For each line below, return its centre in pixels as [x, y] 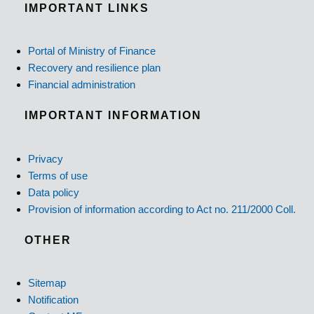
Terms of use [58, 175]
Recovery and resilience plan [94, 68]
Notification [53, 299]
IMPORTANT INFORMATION [113, 116]
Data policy [54, 192]
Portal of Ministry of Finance [92, 51]
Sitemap [47, 282]
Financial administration [82, 85]
